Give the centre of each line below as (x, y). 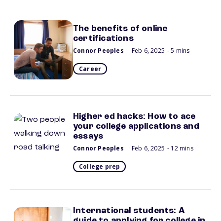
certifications (103, 38)
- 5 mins (179, 51)
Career (90, 69)
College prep (100, 166)
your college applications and (136, 126)
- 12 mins (180, 148)
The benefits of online (120, 29)
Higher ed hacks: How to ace (134, 116)
